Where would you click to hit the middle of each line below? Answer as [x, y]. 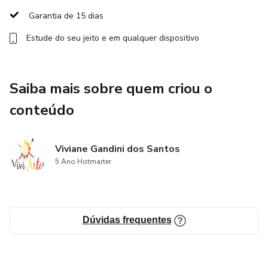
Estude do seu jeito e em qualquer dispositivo [113, 38]
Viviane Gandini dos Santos [118, 149]
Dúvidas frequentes [127, 220]
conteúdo [42, 110]
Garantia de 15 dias [66, 16]
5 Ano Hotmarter [83, 162]
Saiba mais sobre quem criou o [111, 89]
